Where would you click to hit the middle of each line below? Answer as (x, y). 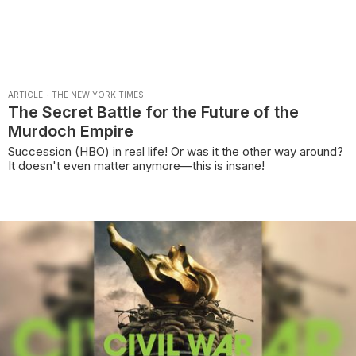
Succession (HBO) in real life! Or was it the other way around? (176, 152)
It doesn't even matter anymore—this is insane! (136, 166)
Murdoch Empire (71, 132)
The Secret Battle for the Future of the (153, 112)
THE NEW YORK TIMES (98, 95)
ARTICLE (25, 95)
